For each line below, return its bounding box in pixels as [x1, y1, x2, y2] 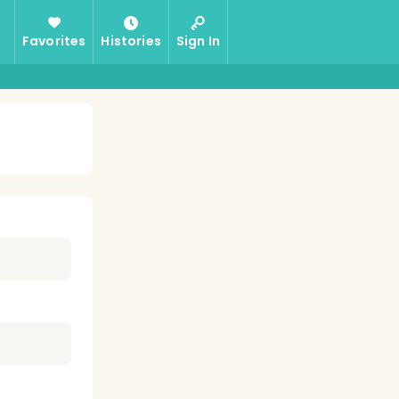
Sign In [175, 32, 220, 50]
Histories [101, 32, 161, 50]
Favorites [21, 32, 86, 50]
